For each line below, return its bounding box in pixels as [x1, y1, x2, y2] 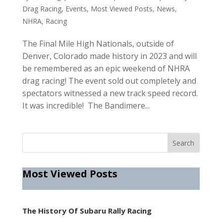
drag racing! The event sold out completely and [22, 75, 196, 86]
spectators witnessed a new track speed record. [22, 87, 198, 99]
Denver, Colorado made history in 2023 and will [22, 50, 197, 61]
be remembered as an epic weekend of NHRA [22, 62, 190, 74]
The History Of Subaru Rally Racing [22, 205, 152, 216]
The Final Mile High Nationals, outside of [22, 38, 174, 49]
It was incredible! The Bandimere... [22, 100, 150, 111]
